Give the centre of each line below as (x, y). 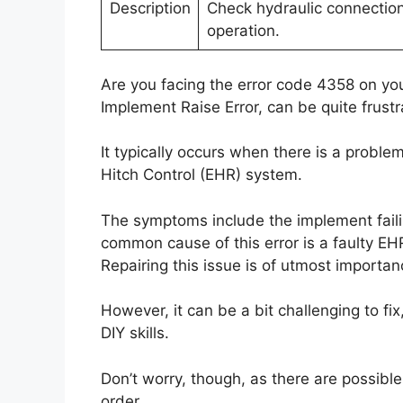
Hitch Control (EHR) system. (201, 175)
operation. (243, 31)
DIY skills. (135, 333)
